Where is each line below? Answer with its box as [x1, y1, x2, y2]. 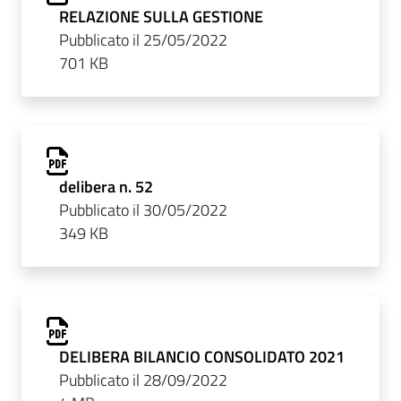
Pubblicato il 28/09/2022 [58, 367, 227, 392]
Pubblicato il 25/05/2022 [58, 27, 227, 52]
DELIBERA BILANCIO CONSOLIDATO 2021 [58, 344, 345, 369]
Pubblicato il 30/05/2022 [58, 197, 227, 222]
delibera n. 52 [58, 174, 153, 199]
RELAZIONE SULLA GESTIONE [58, 4, 263, 29]
